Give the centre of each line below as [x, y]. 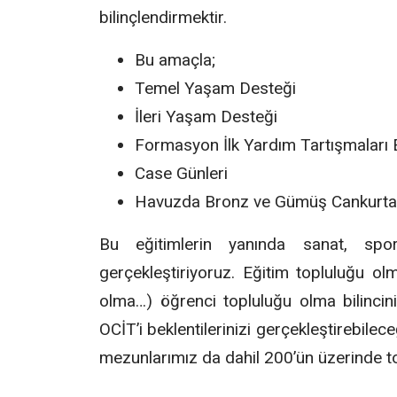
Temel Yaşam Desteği [215, 89]
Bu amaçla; [175, 60]
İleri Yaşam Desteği [206, 117]
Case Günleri [181, 174]
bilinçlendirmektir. [163, 18]
